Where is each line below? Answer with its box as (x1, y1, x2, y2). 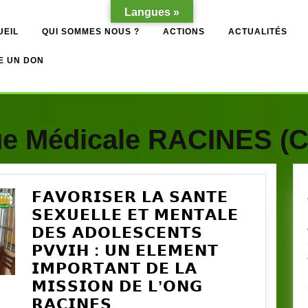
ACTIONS (163, 27, 205, 36)
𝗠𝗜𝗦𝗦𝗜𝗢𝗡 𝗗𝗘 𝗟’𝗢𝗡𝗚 (32, 278, 203, 296)
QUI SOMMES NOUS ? (42, 27, 140, 36)
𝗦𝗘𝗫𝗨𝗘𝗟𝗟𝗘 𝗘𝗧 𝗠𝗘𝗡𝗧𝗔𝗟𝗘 (32, 206, 239, 224)
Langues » (124, 6, 179, 18)
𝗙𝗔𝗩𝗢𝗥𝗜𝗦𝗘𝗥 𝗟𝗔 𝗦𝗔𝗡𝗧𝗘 (32, 188, 228, 206)
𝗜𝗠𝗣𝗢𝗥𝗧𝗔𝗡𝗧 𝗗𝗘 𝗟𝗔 (32, 260, 197, 278)
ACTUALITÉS (228, 27, 287, 36)
